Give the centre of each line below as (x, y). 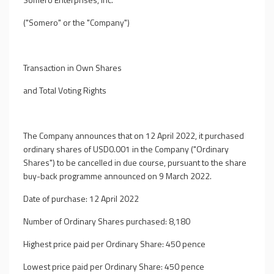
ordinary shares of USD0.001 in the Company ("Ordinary (126, 149)
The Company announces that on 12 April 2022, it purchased (134, 135)
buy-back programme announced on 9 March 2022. (117, 176)
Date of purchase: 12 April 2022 (81, 198)
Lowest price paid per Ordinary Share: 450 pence (114, 266)
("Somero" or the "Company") (76, 22)
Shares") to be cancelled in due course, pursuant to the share (135, 162)
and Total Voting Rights (65, 90)
